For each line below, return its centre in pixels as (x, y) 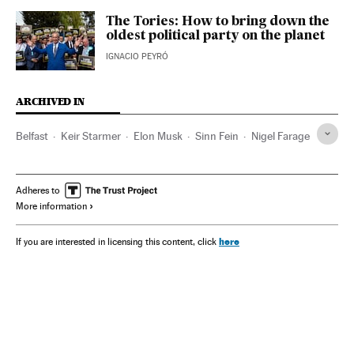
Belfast (32, 136)
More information (51, 206)
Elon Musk (158, 136)
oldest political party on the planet (215, 36)
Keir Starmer (91, 136)
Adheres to (38, 190)
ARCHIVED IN (50, 101)
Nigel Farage (281, 136)
